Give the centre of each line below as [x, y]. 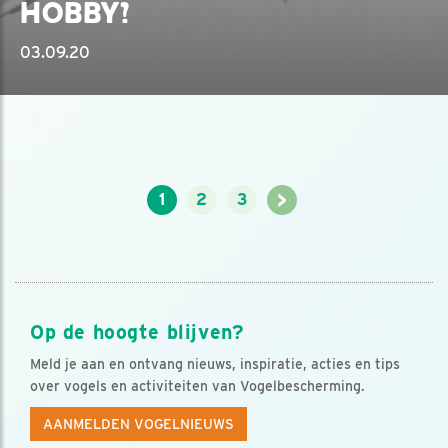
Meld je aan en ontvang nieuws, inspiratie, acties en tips [215, 363]
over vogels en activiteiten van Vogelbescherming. [197, 385]
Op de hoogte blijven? [137, 331]
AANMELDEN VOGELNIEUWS [138, 423]
